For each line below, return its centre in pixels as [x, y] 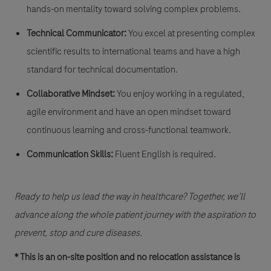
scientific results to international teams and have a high [133, 52]
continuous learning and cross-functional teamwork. [129, 130]
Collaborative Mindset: [71, 94]
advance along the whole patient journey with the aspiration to [135, 215]
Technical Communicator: [77, 34]
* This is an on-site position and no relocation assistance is [127, 257]
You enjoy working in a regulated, [181, 94]
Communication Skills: [71, 155]
